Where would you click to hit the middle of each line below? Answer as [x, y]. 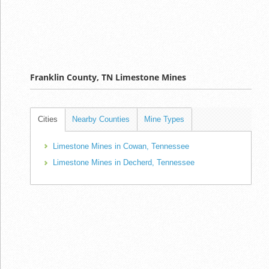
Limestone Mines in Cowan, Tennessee [121, 146]
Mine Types [164, 119]
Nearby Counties [101, 119]
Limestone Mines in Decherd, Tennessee [124, 163]
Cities [48, 119]
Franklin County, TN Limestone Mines [108, 77]
